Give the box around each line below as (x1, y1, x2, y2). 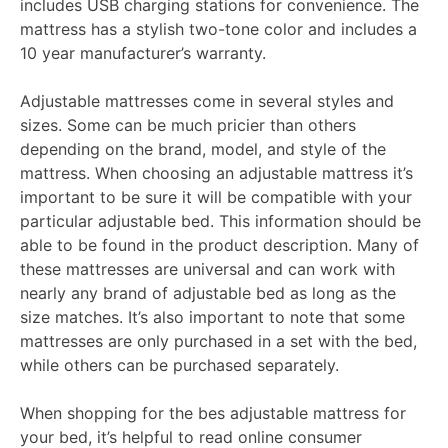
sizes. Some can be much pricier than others (20, 115, 356, 136)
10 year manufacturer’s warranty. (20, 43, 266, 64)
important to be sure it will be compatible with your (20, 187, 412, 208)
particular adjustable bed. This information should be (20, 211, 421, 232)
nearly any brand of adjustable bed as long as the (20, 283, 396, 304)
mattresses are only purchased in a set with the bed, (20, 331, 417, 352)
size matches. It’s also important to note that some (20, 307, 405, 328)
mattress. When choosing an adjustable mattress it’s (20, 163, 413, 184)
